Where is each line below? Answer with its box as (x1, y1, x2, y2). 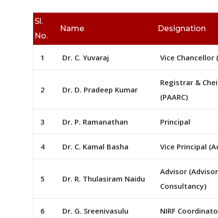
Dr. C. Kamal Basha (62, 142, 128, 151)
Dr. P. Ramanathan (62, 117, 128, 127)
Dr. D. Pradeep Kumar (62, 85, 138, 94)
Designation (157, 24, 206, 33)
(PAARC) (160, 92, 188, 102)
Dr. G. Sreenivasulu (62, 206, 128, 216)
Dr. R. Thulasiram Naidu (62, 174, 145, 183)
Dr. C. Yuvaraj (62, 53, 109, 62)
